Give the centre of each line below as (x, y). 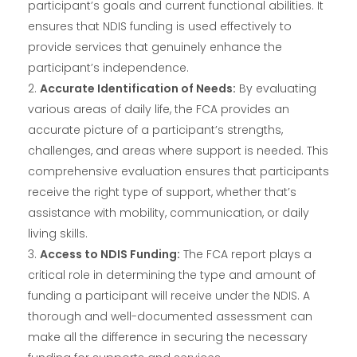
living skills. (58, 234)
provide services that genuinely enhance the (155, 47)
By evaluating (276, 89)
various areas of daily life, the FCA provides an (159, 110)
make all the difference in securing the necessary (168, 337)
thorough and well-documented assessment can (170, 317)
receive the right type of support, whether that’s (162, 192)
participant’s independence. (108, 68)
